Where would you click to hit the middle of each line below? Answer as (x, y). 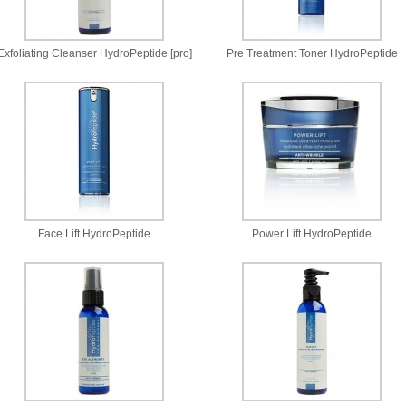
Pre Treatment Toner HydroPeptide (312, 53)
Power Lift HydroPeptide (312, 234)
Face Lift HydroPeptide (94, 234)
